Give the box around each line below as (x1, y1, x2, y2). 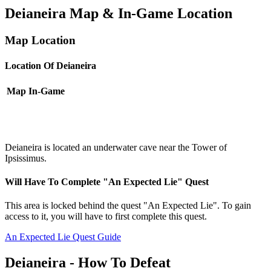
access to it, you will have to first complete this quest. (5, 211, 207, 222)
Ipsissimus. (5, 152, 47, 163)
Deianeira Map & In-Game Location (5, 5, 232, 22)
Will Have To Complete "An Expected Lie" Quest (5, 177, 209, 188)
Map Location (5, 34, 76, 47)
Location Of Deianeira (5, 60, 96, 71)
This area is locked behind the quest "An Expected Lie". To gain (5, 200, 251, 211)
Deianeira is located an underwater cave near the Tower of (5, 142, 227, 152)
